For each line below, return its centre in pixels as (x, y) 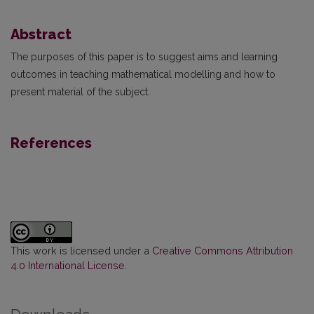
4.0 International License (68, 265)
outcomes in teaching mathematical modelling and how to (143, 74)
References (51, 143)
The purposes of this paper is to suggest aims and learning (144, 56)
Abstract (41, 34)
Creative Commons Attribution (223, 250)
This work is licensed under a (81, 250)
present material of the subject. (80, 91)
